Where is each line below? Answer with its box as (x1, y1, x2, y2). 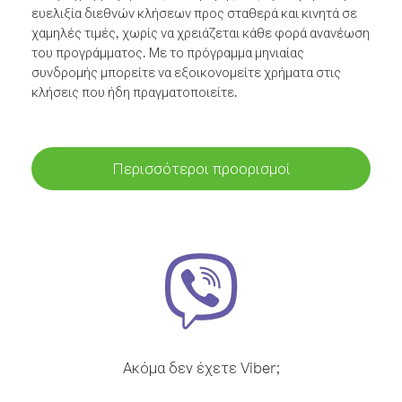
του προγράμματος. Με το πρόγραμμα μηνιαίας (31, 44, 304, 61)
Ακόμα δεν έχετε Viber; (122, 358, 280, 377)
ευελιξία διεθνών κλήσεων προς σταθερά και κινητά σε (31, 4, 357, 22)
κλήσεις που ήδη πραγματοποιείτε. (31, 83, 238, 100)
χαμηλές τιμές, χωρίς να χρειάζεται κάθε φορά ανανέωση (31, 24, 370, 41)
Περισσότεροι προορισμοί (111, 159, 291, 178)
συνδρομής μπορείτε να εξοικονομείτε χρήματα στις (31, 64, 341, 81)
